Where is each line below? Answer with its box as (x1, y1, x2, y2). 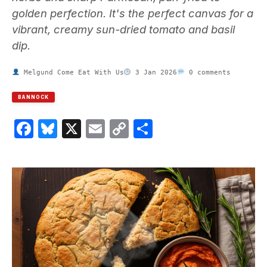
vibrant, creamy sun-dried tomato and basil (12, 22, 235, 36)
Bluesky (57, 116, 127, 140)
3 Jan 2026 (131, 68, 178, 76)
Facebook (33, 116, 122, 140)
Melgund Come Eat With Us (19, 68, 124, 76)
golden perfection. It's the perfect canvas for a (12, 6, 253, 20)
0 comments (184, 68, 231, 76)
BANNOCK (18, 94, 49, 100)
